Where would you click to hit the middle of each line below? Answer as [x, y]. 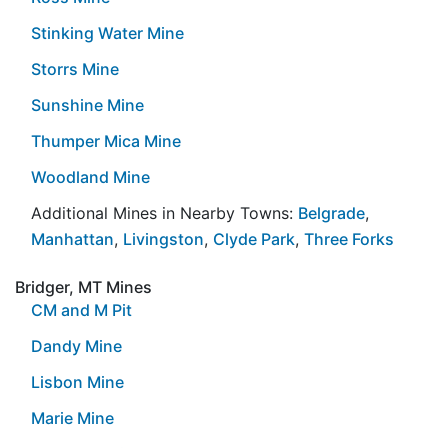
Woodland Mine [90, 176]
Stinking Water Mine [107, 32]
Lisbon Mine [77, 381]
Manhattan [72, 238]
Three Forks [349, 238]
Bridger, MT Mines [83, 286]
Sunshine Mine [87, 104]
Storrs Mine [75, 68]
